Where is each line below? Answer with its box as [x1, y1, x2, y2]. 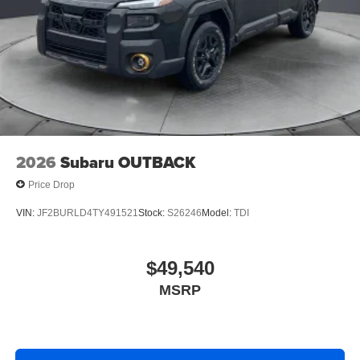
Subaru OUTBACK [60, 150, 195, 175]
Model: [202, 207, 234, 219]
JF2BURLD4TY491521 [37, 207, 138, 219]
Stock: [138, 207, 167, 219]
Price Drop [28, 178, 75, 190]
